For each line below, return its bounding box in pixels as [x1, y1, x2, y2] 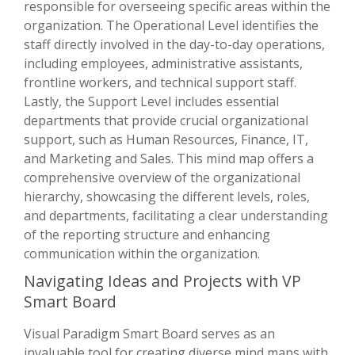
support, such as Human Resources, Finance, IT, [24, 130, 308, 148]
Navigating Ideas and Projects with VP [24, 269, 301, 292]
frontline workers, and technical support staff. [24, 73, 296, 91]
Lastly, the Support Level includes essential [24, 92, 279, 110]
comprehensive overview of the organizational [24, 168, 300, 186]
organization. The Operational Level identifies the [24, 16, 319, 34]
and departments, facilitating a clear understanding [24, 206, 328, 224]
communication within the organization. [24, 244, 260, 262]
